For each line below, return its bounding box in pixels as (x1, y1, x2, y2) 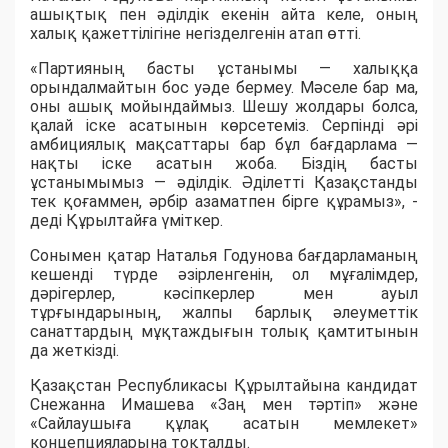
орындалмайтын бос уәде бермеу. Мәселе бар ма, (30, 78, 418, 98)
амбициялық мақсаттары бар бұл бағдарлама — (30, 135, 418, 155)
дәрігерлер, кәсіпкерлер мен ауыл (30, 284, 418, 304)
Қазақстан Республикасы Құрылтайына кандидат (30, 376, 418, 396)
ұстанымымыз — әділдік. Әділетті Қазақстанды (30, 173, 418, 193)
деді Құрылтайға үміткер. (30, 211, 223, 231)
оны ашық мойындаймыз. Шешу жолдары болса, (30, 97, 418, 117)
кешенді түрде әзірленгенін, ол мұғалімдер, (30, 265, 418, 285)
